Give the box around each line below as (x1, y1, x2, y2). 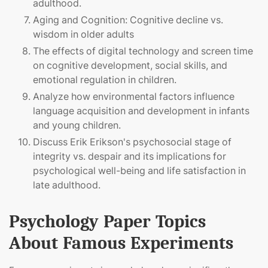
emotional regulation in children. (33, 74, 176, 86)
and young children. (33, 119, 121, 132)
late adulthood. (33, 179, 100, 191)
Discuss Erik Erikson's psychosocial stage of (33, 136, 232, 148)
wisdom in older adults (33, 28, 134, 41)
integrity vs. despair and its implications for (33, 150, 226, 163)
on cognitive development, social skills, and (33, 59, 227, 72)
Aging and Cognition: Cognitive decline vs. (33, 14, 223, 26)
